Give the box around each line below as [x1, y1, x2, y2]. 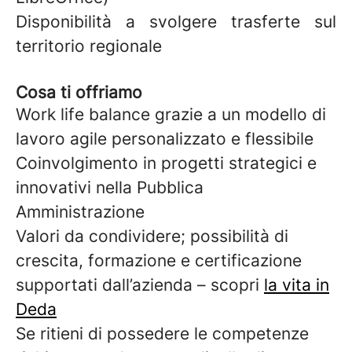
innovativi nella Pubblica [16, 178, 203, 197]
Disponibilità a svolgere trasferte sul [16, 12, 336, 31]
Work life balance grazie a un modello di [16, 104, 326, 124]
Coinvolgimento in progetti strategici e [16, 153, 317, 173]
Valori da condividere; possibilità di [16, 226, 288, 246]
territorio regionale [16, 36, 162, 56]
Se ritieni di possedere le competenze [16, 324, 309, 343]
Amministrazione [16, 202, 145, 222]
